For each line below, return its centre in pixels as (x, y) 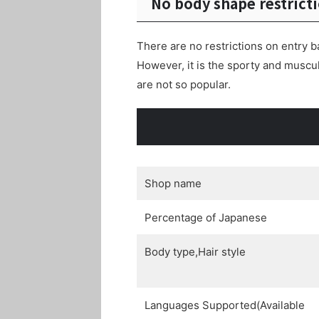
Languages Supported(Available (225, 305)
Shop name (173, 184)
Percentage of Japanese (206, 218)
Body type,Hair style (195, 252)
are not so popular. (184, 85)
